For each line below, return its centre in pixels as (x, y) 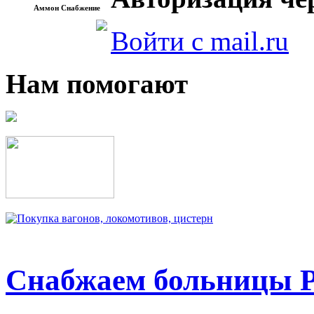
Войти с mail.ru (200, 41)
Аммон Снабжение (67, 8)
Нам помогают (97, 84)
